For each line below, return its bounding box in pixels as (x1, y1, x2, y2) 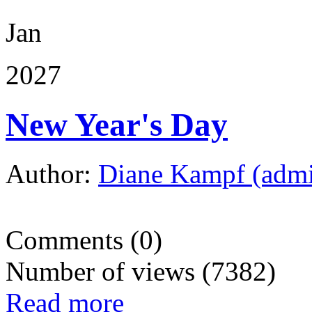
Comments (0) (6, 225, 162, 256)
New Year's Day (6, 106, 228, 143)
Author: (6, 159, 98, 189)
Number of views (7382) (6, 256, 276, 287)
